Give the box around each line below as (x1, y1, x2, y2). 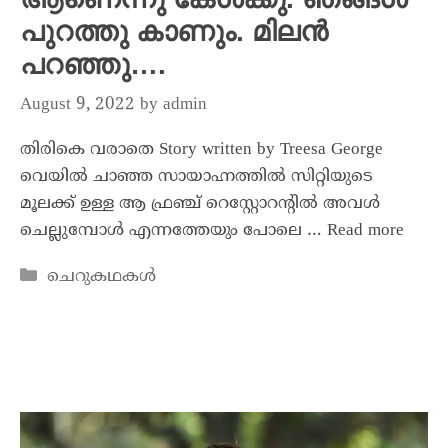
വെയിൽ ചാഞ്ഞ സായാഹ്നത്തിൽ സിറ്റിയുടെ (20, 165, 373, 188)
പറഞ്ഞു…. (20, 49, 166, 81)
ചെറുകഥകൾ (47, 265, 157, 288)
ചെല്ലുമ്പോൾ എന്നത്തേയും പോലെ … (20, 219, 327, 242)
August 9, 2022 (20, 93, 135, 116)
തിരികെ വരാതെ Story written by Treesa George (20, 138, 383, 161)
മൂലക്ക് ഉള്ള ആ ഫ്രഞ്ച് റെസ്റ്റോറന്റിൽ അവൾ (20, 192, 380, 215)
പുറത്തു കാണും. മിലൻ (20, 16, 328, 48)
